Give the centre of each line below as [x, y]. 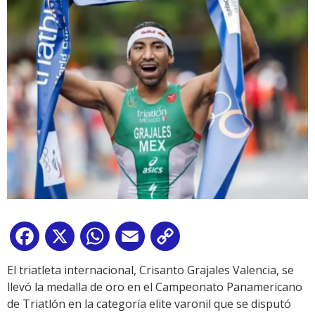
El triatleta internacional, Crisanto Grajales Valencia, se [150, 270]
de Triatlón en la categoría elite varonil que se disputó [149, 304]
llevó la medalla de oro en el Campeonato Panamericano [155, 287]
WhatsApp [140, 239]
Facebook [67, 239]
